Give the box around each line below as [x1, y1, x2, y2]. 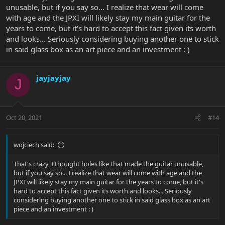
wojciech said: [14, 140, 54, 150]
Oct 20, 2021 [6, 113, 42, 123]
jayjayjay [36, 72, 71, 83]
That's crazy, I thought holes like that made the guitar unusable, [14, 159, 203, 169]
